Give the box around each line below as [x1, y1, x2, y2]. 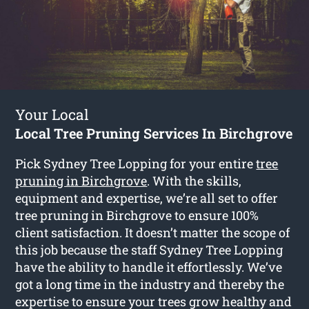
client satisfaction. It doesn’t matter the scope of [15, 223, 290, 241]
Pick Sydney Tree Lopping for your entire [15, 154, 257, 172]
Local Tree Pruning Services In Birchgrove [15, 123, 293, 142]
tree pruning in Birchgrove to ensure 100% [15, 206, 259, 223]
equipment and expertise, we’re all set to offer [15, 189, 279, 206]
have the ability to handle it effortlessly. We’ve [15, 258, 283, 275]
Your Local [15, 104, 90, 124]
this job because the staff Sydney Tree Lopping [15, 241, 283, 258]
